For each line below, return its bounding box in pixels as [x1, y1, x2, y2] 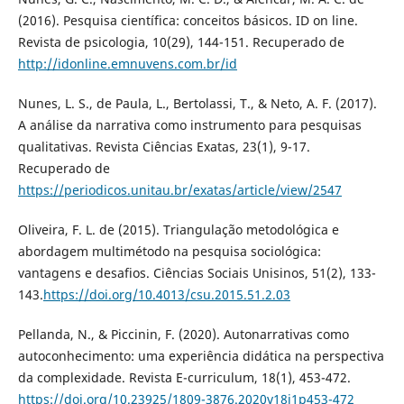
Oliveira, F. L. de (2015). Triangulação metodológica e [17, 221, 339, 239]
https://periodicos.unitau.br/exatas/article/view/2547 [17, 181, 342, 199]
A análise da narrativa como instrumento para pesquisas [17, 116, 362, 134]
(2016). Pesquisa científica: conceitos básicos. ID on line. [17, 12, 358, 30]
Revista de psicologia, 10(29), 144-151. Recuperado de [17, 33, 344, 51]
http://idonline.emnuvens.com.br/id [17, 55, 237, 73]
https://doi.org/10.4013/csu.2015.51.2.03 [42, 286, 290, 304]
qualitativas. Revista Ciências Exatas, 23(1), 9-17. [17, 138, 310, 156]
